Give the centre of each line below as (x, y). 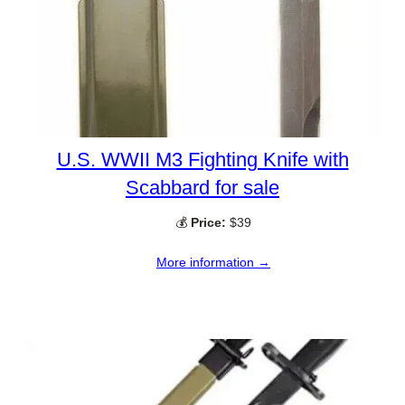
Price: (208, 222)
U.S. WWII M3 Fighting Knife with (202, 159)
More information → (213, 262)
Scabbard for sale (202, 187)
